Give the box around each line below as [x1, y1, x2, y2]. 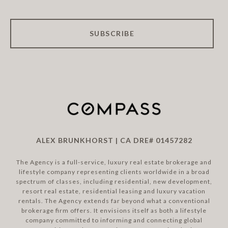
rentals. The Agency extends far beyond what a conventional [18, 197, 210, 205]
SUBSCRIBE [89, 29, 135, 38]
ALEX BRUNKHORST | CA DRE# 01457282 [36, 136, 192, 145]
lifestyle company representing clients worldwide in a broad [18, 168, 210, 176]
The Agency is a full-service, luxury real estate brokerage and [16, 158, 212, 166]
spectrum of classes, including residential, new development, [16, 178, 212, 186]
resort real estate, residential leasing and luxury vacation [22, 187, 206, 195]
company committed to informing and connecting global [25, 216, 203, 224]
